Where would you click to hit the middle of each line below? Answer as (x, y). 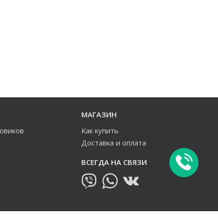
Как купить (100, 130)
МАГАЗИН (99, 114)
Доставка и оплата (114, 143)
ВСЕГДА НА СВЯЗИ (114, 162)
